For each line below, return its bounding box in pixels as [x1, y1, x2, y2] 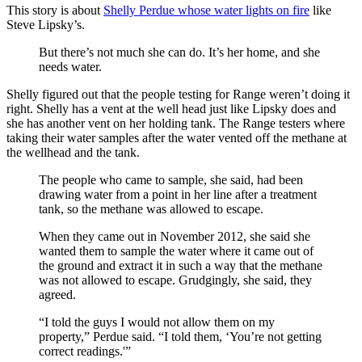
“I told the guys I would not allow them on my [39, 314, 275, 329]
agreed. [39, 287, 76, 301]
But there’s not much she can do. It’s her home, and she [39, 44, 320, 59]
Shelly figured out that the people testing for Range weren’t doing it [6, 86, 350, 101]
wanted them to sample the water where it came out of [39, 243, 314, 258]
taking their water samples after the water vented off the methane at [6, 130, 347, 145]
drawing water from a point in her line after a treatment [39, 187, 317, 201]
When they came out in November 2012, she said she [39, 229, 310, 243]
